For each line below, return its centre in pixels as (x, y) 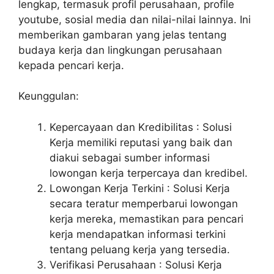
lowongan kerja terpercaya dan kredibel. (149, 173)
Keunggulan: (49, 96)
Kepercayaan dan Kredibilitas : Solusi (141, 127)
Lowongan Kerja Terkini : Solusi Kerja (140, 188)
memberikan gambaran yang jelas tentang (122, 35)
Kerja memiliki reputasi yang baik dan (141, 142)
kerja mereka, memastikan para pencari (146, 219)
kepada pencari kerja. (71, 65)
